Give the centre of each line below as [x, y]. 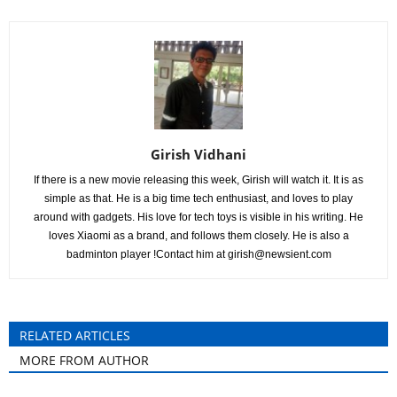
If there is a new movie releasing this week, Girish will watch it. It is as [198, 180]
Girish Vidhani [198, 154]
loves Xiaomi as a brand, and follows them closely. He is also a [198, 236]
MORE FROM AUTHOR [84, 360]
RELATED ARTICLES [75, 335]
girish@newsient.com [279, 254]
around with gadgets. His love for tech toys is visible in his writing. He [198, 217]
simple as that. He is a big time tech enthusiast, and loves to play [198, 198]
